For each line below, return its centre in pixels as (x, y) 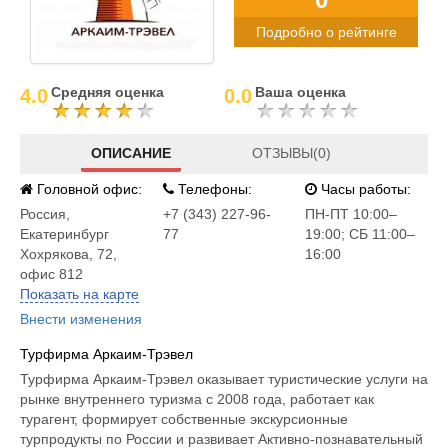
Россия (43, 214)
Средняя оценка (107, 92)
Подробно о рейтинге (326, 31)
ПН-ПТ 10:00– (351, 214)
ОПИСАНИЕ (131, 152)
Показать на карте (79, 294)
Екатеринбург (64, 234)
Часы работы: (364, 189)
